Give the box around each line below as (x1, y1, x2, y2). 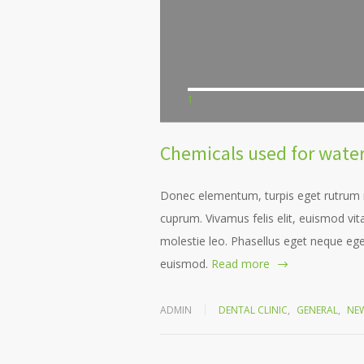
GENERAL (297, 303, 338, 318)
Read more (211, 256, 270, 272)
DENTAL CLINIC (219, 303, 288, 318)
